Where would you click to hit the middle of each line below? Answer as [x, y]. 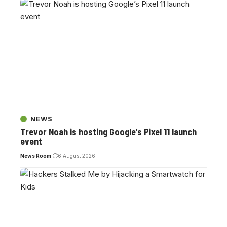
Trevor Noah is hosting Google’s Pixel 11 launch [108, 132]
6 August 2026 [76, 156]
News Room [36, 156]
